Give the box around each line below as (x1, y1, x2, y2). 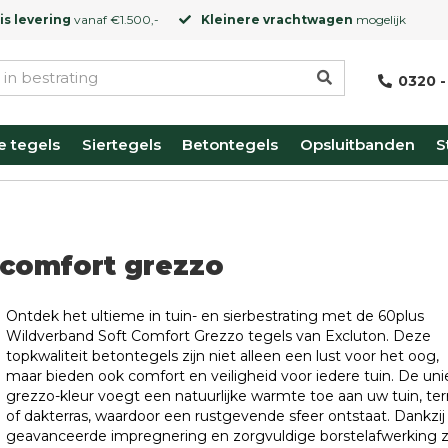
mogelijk (353, 12, 406, 27)
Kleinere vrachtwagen (201, 12, 353, 27)
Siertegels (81, 135, 161, 154)
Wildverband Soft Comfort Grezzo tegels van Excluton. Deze (5, 327, 431, 345)
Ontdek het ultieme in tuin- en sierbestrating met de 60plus (5, 307, 424, 325)
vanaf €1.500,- (71, 12, 159, 27)
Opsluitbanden (299, 135, 415, 154)
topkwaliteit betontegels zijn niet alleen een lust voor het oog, (5, 347, 439, 365)
